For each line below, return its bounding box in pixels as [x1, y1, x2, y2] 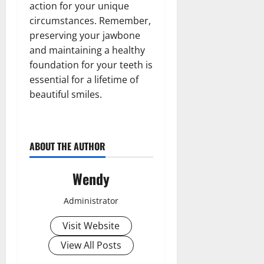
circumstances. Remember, [29, 14, 151, 27]
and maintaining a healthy [29, 43, 145, 57]
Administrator [64, 194, 119, 206]
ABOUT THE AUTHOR [29, 138, 105, 153]
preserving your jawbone [29, 28, 140, 42]
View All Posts [61, 238, 122, 252]
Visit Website [62, 219, 120, 232]
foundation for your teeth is [29, 58, 153, 71]
